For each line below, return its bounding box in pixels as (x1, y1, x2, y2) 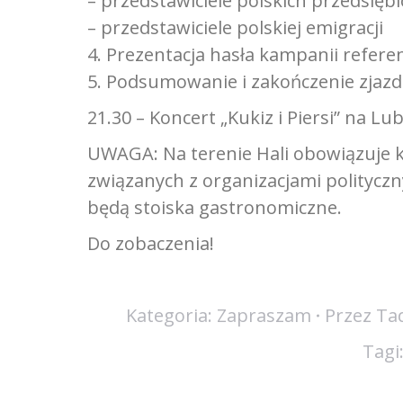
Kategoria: (125, 303, 217, 327)
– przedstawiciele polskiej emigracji (87, 15, 383, 40)
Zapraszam (216, 303, 311, 327)
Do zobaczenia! (87, 231, 214, 255)
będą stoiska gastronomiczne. (87, 195, 342, 219)
